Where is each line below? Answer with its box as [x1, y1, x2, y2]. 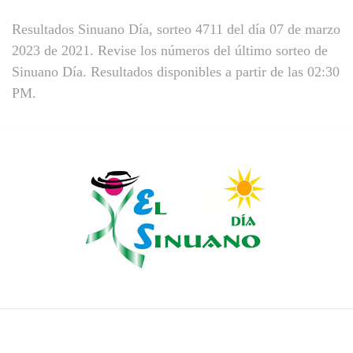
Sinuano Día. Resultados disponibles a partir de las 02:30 [12, 64, 340, 80]
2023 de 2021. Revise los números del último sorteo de [12, 43, 328, 58]
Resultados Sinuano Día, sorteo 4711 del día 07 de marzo [12, 21, 340, 37]
